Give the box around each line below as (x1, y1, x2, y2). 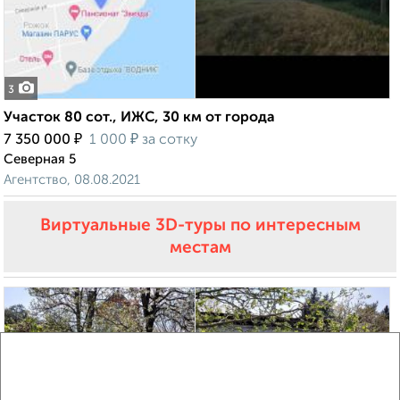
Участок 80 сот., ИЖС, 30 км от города (4, 111, 275, 126)
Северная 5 (4, 153, 76, 167)
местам (169, 239, 231, 257)
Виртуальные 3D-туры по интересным (39, 217, 361, 235)
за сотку (138, 133, 197, 148)
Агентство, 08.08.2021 (4, 173, 140, 187)
